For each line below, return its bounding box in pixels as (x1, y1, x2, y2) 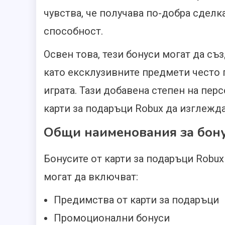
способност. (44, 25, 103, 38)
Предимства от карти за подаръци (54, 194, 219, 206)
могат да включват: (44, 171, 138, 183)
